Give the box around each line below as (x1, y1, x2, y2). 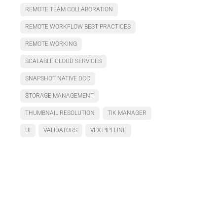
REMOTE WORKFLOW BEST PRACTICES (25, 23, 131, 30)
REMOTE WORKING (25, 40, 77, 47)
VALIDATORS (43, 127, 77, 134)
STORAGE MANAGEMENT (25, 92, 94, 99)
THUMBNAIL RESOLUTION (25, 110, 95, 116)
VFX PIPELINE (90, 127, 126, 134)
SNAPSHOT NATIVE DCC (25, 75, 90, 82)
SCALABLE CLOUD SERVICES (25, 58, 102, 65)
